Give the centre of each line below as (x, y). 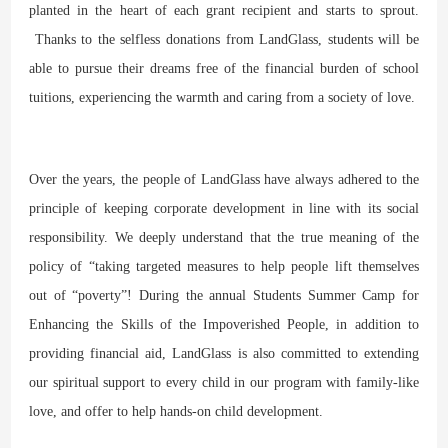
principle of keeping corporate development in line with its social (224, 208)
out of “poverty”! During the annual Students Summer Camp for (224, 295)
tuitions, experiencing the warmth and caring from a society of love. (222, 97)
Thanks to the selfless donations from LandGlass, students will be (224, 39)
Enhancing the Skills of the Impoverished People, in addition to (224, 324)
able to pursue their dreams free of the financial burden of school (224, 68)
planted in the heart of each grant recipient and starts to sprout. (224, 10)
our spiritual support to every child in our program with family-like (224, 382)
